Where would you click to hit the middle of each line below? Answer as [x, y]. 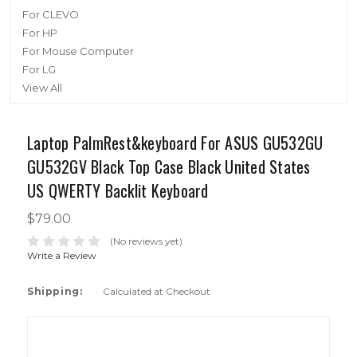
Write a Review [62, 255]
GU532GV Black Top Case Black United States [169, 167]
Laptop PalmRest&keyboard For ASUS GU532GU [175, 143]
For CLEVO [51, 14]
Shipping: [55, 291]
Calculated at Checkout [157, 291]
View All [42, 88]
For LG [39, 69]
